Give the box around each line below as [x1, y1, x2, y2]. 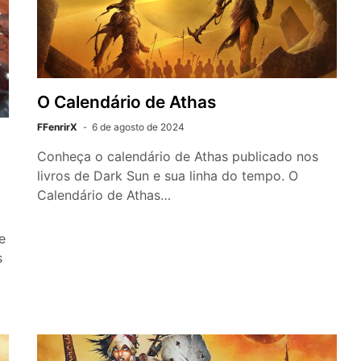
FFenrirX [37, 120, 77, 133]
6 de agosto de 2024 [92, 120, 185, 133]
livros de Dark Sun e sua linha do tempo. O [37, 167, 298, 184]
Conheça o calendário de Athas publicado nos [37, 147, 318, 164]
